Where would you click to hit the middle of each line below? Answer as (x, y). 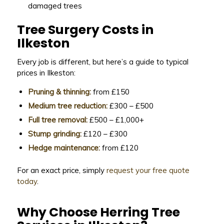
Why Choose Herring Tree (98, 212)
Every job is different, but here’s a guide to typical (102, 62)
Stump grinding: (54, 133)
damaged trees (55, 6)
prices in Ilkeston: (46, 73)
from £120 (119, 147)
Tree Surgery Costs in (85, 30)
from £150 (110, 91)
